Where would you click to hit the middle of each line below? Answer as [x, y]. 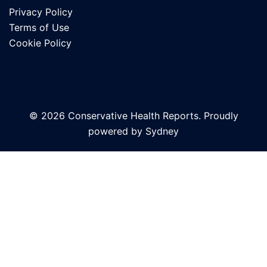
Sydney [162, 131]
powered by [117, 131]
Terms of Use [39, 28]
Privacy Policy [41, 12]
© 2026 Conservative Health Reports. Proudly [133, 116]
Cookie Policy [40, 43]
